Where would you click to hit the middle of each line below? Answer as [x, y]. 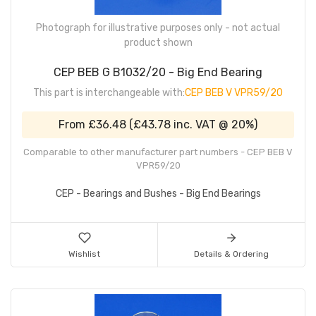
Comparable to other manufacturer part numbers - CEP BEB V [158, 152]
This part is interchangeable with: [109, 92]
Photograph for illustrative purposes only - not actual [158, 28]
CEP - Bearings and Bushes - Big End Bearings [158, 193]
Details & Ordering [231, 254]
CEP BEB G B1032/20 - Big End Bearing [158, 72]
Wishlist [84, 254]
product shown [158, 42]
